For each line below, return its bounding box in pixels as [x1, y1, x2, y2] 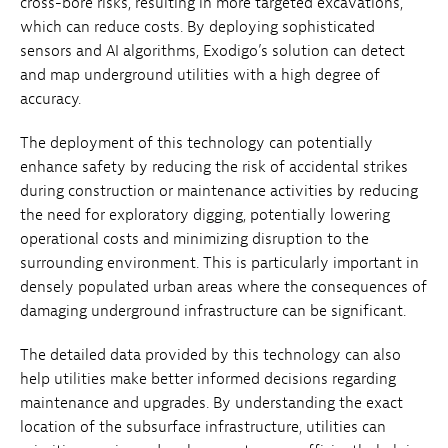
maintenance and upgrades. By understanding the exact [20, 393, 403, 414]
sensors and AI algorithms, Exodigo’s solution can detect [20, 41, 405, 62]
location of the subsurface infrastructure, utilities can [20, 417, 386, 438]
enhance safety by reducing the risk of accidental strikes [20, 157, 408, 178]
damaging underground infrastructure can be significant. [20, 301, 406, 322]
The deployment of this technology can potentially [20, 133, 373, 154]
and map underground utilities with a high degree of [20, 65, 380, 86]
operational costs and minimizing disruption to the [20, 229, 369, 250]
